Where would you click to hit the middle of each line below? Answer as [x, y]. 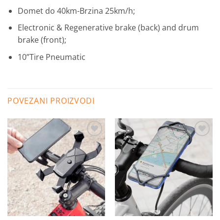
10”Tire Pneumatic [51, 57]
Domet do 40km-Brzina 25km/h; [76, 11]
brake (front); [42, 40]
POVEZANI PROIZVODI [51, 100]
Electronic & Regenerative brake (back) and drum [108, 28]
